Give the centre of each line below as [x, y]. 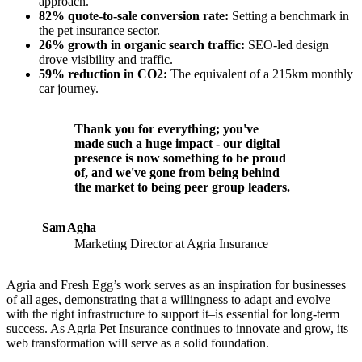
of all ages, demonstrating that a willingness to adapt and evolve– [172, 300]
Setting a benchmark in [289, 16]
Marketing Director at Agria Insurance [171, 244]
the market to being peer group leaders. [182, 187]
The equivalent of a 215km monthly [260, 74]
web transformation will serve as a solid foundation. [138, 343]
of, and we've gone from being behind [177, 173]
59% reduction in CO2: [103, 74]
